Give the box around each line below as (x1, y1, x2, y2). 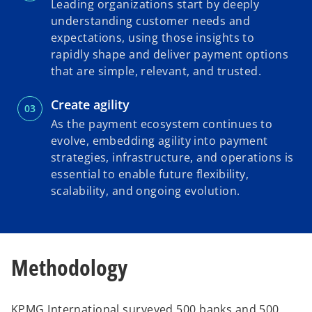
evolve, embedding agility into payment (51, 133, 268, 149)
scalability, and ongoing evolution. (51, 183, 240, 199)
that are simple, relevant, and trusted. (51, 63, 262, 79)
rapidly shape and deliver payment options (51, 47, 289, 63)
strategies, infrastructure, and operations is (51, 150, 294, 166)
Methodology (11, 251, 127, 282)
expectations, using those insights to (51, 30, 255, 46)
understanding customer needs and (51, 13, 251, 29)
